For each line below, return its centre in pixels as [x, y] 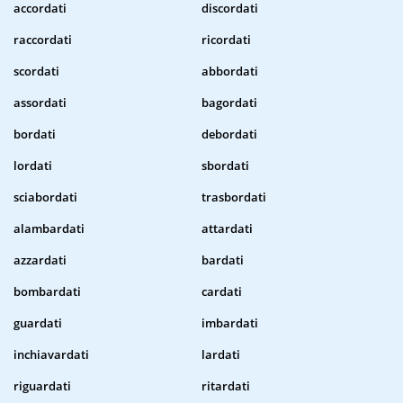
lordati [33, 166]
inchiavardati [51, 355]
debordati [229, 134]
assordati [40, 103]
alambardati [49, 229]
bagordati [229, 103]
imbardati [230, 323]
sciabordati [45, 197]
